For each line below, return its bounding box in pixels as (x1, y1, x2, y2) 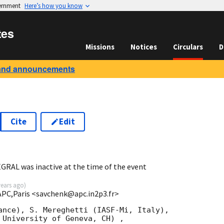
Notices (130, 42, 157, 51)
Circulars (173, 42, 203, 51)
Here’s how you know (24, 1, 82, 9)
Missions (85, 42, 114, 51)
